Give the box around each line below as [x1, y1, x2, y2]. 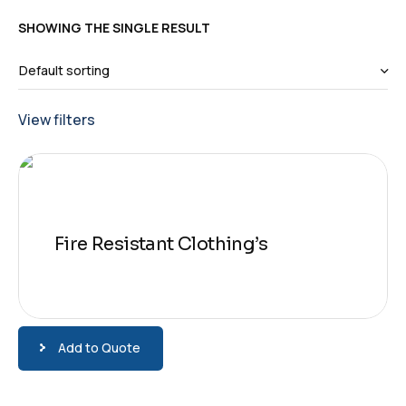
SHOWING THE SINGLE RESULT [18, 18, 210, 36]
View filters [18, 109, 95, 130]
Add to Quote [57, 338, 140, 356]
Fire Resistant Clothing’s [54, 233, 267, 256]
